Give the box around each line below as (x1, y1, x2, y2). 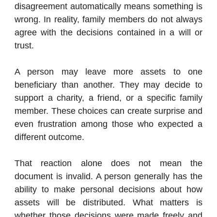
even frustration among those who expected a (15, 119, 202, 129)
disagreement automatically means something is (15, 1, 202, 12)
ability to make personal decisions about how (15, 185, 202, 195)
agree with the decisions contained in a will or (15, 28, 202, 38)
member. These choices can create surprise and (15, 106, 202, 116)
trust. (15, 41, 34, 51)
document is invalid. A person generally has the (15, 171, 202, 182)
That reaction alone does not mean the (15, 158, 202, 169)
